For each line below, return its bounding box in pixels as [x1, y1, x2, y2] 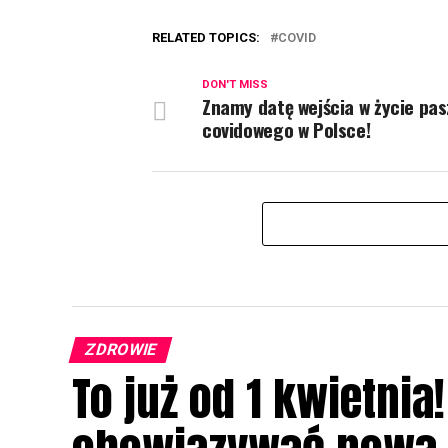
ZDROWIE [82, 340, 159, 359]
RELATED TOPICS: [152, 30, 260, 45]
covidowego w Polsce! [202, 115, 371, 144]
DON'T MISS [202, 78, 268, 91]
